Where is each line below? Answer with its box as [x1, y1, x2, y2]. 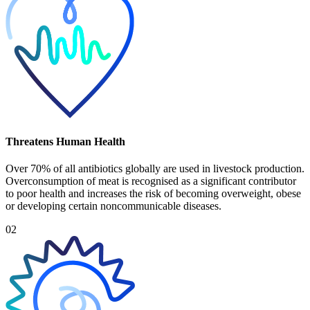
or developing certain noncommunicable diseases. [6, 200, 221, 212]
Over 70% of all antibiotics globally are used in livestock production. [6, 163, 304, 175]
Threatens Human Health [6, 136, 125, 148]
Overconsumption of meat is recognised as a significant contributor [6, 175, 296, 188]
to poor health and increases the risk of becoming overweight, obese [6, 188, 301, 200]
